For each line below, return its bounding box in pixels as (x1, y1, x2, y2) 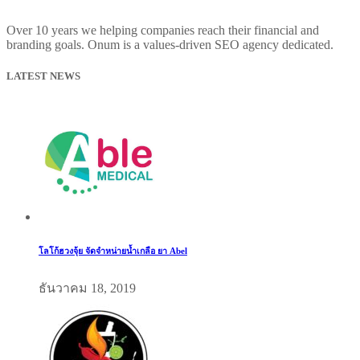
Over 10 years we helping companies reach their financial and (6, 23, 319, 37)
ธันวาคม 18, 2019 (39, 281, 136, 296)
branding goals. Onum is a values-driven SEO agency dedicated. (6, 38, 333, 51)
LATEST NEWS (6, 70, 80, 83)
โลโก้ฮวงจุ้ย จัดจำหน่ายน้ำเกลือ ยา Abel (39, 246, 187, 256)
